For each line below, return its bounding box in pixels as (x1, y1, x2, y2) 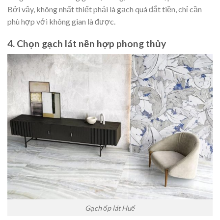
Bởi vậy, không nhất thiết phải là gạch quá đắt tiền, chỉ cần (7, 4, 202, 14)
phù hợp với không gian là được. (7, 17, 115, 27)
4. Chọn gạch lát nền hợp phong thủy (7, 37, 166, 49)
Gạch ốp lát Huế (85, 203, 135, 212)
